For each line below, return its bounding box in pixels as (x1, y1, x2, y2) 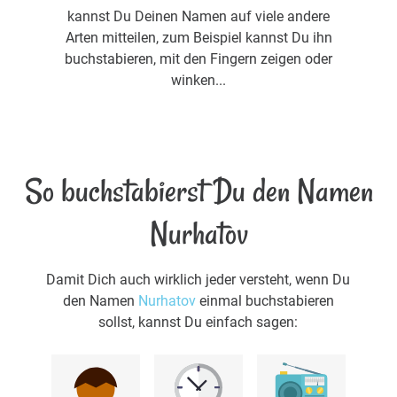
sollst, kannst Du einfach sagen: (98, 314, 299, 331)
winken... (171, 71, 226, 89)
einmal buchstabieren (195, 292, 334, 310)
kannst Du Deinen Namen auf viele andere (67, 7, 330, 25)
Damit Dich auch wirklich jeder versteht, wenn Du (46, 271, 351, 289)
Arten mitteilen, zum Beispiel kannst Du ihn (65, 28, 332, 46)
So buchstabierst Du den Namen (24, 169, 373, 214)
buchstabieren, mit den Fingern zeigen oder (65, 50, 332, 67)
